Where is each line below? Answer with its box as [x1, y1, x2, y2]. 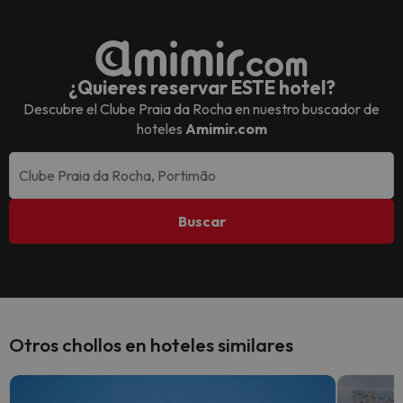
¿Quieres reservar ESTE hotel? [67, 76, 336, 99]
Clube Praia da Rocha [100, 100, 232, 118]
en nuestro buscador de [232, 100, 380, 118]
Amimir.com [184, 120, 267, 138]
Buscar [177, 212, 226, 230]
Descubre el [23, 100, 100, 118]
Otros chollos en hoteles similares [9, 333, 293, 356]
